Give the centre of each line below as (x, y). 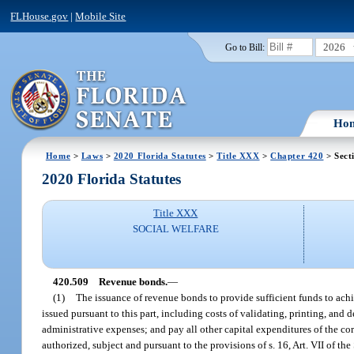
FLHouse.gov (40, 16)
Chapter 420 (297, 155)
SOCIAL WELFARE (175, 229)
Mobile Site (101, 16)
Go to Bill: (245, 47)
